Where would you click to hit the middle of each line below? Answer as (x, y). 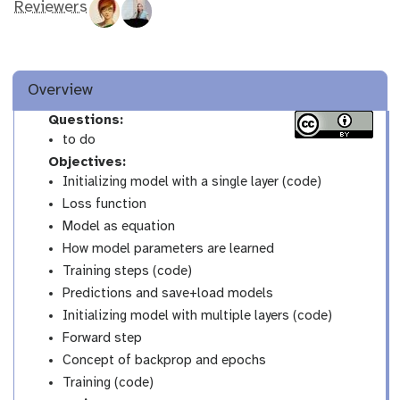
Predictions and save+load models (168, 293)
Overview (61, 90)
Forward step (103, 338)
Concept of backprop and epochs (165, 360)
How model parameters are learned (169, 249)
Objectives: (84, 162)
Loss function (105, 204)
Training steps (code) (128, 271)
